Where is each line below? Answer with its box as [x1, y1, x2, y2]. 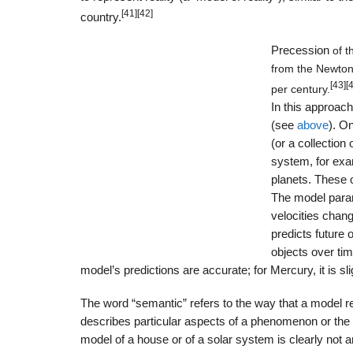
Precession [270, 44, 329, 58]
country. [80, 11, 121, 24]
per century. [270, 83, 330, 95]
